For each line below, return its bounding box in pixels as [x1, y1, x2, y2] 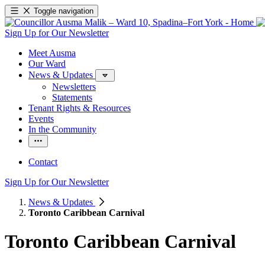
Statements [52, 92, 92, 102]
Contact [28, 157, 57, 167]
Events [28, 114, 54, 124]
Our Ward [28, 59, 66, 69]
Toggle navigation [34, 7, 94, 15]
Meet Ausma [28, 48, 76, 58]
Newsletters [52, 82, 96, 92]
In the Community [28, 124, 96, 134]
